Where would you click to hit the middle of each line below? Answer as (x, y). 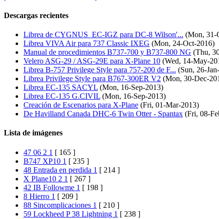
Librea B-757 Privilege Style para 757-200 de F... (100, 70)
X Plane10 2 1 (46, 178)
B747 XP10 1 (45, 161)
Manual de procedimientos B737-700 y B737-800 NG (107, 52)
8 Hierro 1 (39, 196)
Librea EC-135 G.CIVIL (62, 96)
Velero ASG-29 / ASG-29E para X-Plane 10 (92, 61)
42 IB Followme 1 (52, 187)
